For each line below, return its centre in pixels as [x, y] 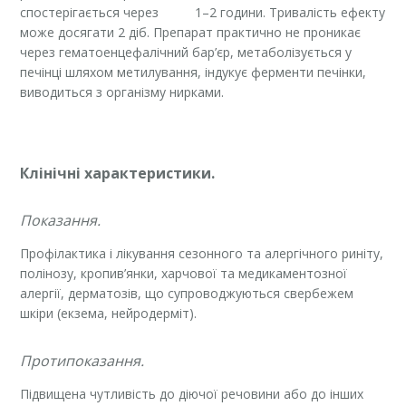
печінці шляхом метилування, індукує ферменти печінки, [193, 72]
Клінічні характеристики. [118, 174]
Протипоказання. [82, 361]
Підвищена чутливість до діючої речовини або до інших [192, 394]
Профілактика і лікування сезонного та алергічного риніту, [202, 254]
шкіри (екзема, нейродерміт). [109, 314]
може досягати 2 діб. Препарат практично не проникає [191, 33]
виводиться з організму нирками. [122, 92]
